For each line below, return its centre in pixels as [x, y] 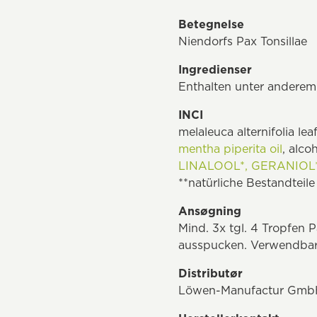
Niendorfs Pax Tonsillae [243, 41]
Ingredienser [215, 69]
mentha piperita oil [230, 149]
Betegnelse [211, 24]
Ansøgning [210, 211]
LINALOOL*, [213, 166]
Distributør [211, 273]
